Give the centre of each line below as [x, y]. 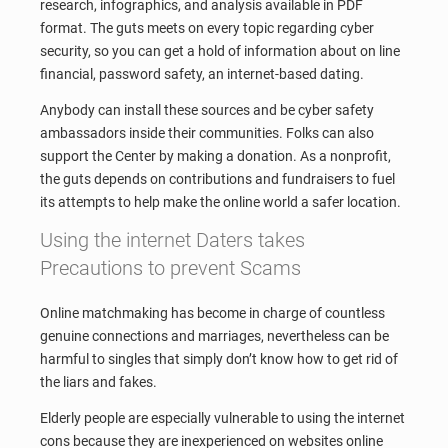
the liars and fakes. [98, 382]
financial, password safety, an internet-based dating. [202, 73]
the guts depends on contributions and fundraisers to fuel [217, 178]
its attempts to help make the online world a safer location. [220, 201]
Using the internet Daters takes [172, 240]
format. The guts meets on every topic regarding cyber [207, 27]
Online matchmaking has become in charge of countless [212, 313]
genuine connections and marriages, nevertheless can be [214, 336]
